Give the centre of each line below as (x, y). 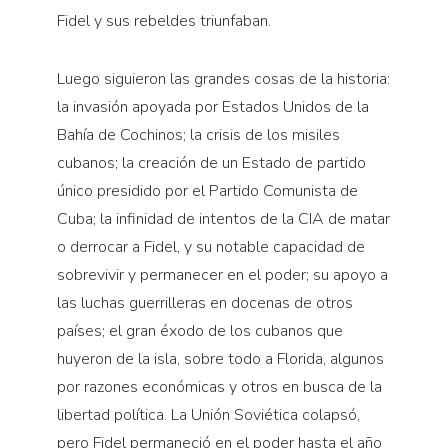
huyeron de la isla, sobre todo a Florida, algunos (220, 359)
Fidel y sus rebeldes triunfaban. (163, 21)
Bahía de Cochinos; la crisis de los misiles (198, 135)
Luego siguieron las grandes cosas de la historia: (223, 79)
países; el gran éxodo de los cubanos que (199, 331)
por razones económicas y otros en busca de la (219, 387)
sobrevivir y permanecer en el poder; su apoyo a (222, 275)
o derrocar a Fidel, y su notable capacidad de (210, 247)
